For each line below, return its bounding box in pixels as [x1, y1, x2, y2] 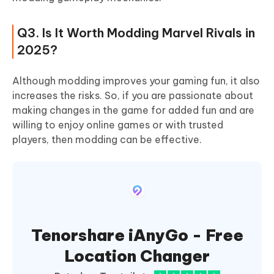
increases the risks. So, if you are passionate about [12, 89, 253, 102]
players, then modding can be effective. [12, 133, 202, 146]
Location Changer [64, 245, 210, 266]
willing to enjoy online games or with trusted [12, 118, 223, 131]
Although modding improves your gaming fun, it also [12, 74, 260, 87]
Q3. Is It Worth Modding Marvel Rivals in [17, 24, 255, 40]
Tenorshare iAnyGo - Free [31, 224, 243, 245]
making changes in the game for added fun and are [12, 103, 254, 116]
